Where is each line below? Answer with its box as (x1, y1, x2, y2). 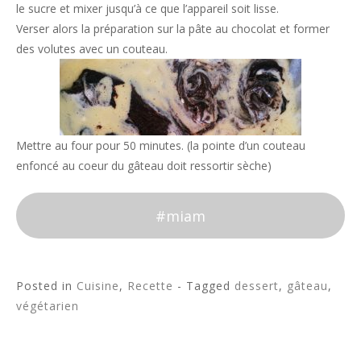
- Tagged (177, 277, 234, 293)
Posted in (16, 277, 77, 293)
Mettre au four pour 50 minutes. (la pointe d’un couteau (16, 138, 305, 154)
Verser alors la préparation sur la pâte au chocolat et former (16, 21, 330, 37)
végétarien (16, 297, 79, 313)
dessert (234, 277, 279, 293)
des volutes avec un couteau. (16, 41, 168, 57)
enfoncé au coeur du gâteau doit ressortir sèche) (16, 158, 272, 174)
